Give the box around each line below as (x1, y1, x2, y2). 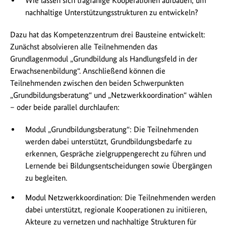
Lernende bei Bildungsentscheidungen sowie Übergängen (25, 161, 212, 171)
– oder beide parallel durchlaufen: (10, 102, 120, 112)
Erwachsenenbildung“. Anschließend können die (10, 66, 165, 76)
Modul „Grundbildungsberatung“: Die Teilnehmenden (25, 125, 198, 135)
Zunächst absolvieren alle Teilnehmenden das (10, 42, 157, 52)
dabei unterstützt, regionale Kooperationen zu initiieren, (25, 205, 207, 215)
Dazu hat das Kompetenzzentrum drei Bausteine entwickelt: (10, 30, 205, 40)
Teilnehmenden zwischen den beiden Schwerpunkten (10, 78, 184, 88)
